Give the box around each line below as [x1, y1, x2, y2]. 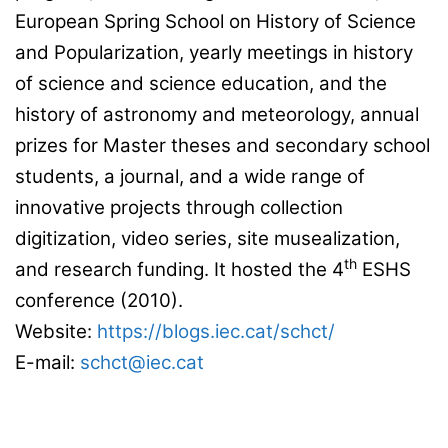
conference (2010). [15, 289, 183, 313]
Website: [15, 320, 97, 344]
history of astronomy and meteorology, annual [15, 103, 419, 127]
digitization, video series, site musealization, [15, 227, 400, 251]
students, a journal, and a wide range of [15, 165, 365, 189]
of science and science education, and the [15, 72, 387, 96]
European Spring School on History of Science [15, 10, 416, 34]
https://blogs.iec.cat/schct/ [97, 320, 335, 344]
